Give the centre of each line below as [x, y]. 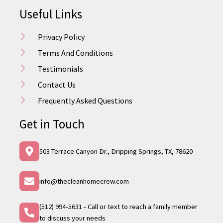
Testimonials [60, 69]
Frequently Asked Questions [85, 101]
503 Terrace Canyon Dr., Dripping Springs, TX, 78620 [116, 151]
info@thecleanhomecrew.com [84, 181]
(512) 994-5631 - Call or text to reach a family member [119, 207]
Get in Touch [52, 124]
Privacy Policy [61, 37]
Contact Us [56, 85]
